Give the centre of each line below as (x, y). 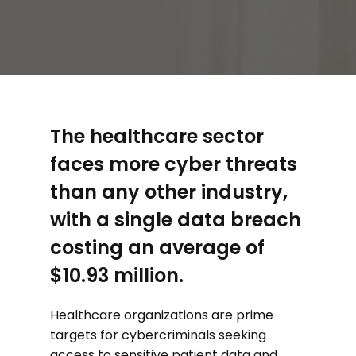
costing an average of (157, 248)
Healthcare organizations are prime (161, 315)
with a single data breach (175, 220)
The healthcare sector (157, 136)
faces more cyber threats (173, 164)
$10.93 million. (116, 275)
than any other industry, (168, 192)
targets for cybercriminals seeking (158, 335)
